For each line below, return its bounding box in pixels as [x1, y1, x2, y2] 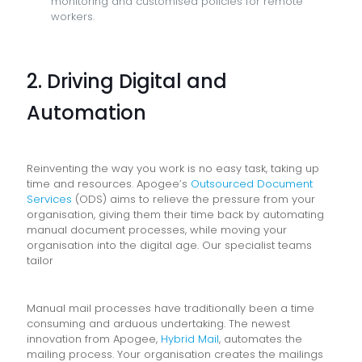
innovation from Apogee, [27, 330, 161, 347]
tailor [27, 252, 53, 268]
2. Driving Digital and [27, 67, 227, 95]
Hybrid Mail [161, 330, 219, 347]
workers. [51, 8, 95, 24]
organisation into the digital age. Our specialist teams [27, 237, 312, 253]
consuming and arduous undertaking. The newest [27, 315, 290, 331]
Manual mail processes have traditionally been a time [27, 300, 314, 316]
